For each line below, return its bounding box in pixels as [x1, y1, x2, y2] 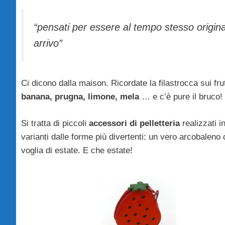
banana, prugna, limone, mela [21, 92, 142, 102]
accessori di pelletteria [86, 118, 180, 128]
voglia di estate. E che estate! [21, 145, 133, 155]
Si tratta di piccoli [21, 118, 86, 128]
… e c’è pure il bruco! [142, 92, 222, 102]
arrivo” [34, 37, 62, 49]
